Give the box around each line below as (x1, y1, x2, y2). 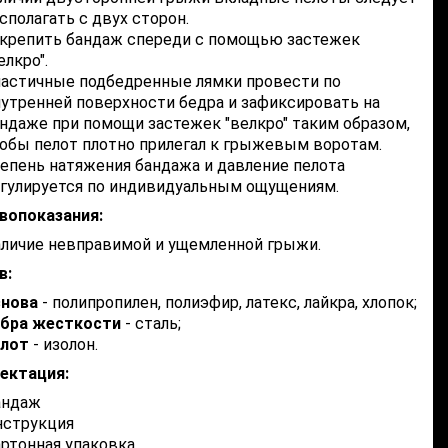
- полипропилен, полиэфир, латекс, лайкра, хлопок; (38, 293, 417, 312)
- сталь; (121, 314, 181, 333)
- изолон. (29, 335, 98, 354)
